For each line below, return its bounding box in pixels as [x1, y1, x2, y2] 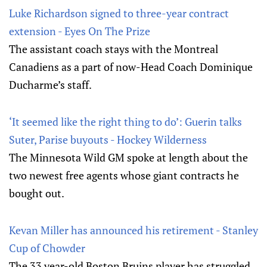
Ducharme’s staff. [9, 77, 92, 92]
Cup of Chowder [9, 241, 85, 256]
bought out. [9, 186, 64, 201]
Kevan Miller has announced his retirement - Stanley [9, 223, 258, 238]
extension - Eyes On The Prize [9, 24, 150, 39]
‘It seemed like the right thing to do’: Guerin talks [9, 114, 242, 129]
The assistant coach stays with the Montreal [9, 42, 218, 57]
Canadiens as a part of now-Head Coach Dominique [9, 60, 253, 74]
